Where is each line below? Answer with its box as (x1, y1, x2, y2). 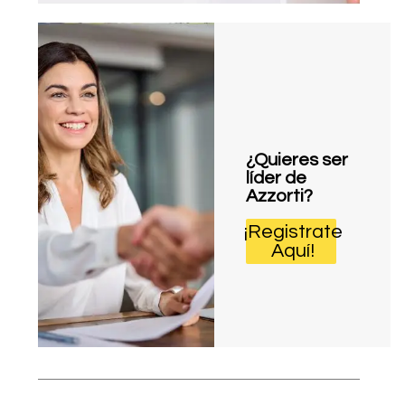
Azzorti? (246, 186, 313, 205)
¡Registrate (243, 221, 343, 242)
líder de (246, 168, 306, 187)
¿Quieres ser (246, 150, 348, 169)
